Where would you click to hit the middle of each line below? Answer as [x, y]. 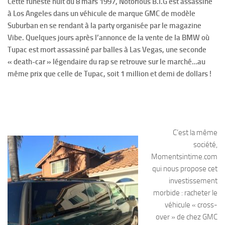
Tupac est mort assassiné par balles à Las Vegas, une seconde [107, 49]
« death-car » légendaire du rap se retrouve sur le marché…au [106, 62]
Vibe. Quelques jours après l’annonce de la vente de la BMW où [108, 37]
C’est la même [195, 132]
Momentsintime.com [184, 156]
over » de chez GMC [187, 217]
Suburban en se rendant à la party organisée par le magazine [104, 25]
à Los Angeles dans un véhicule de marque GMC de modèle [101, 13]
